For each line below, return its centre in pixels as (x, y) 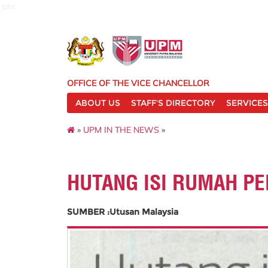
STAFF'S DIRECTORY (173, 103)
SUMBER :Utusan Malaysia (123, 212)
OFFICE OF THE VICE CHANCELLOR (138, 83)
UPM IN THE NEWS (121, 130)
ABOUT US (98, 103)
